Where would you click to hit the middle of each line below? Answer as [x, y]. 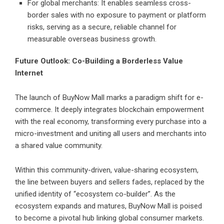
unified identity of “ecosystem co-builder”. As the [95, 194]
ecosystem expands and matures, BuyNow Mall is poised [108, 206]
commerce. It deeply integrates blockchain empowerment [109, 110]
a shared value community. [59, 146]
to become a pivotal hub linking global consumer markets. [109, 218]
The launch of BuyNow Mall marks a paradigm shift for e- [109, 98]
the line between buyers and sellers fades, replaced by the [110, 182]
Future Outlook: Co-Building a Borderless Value [99, 61]
